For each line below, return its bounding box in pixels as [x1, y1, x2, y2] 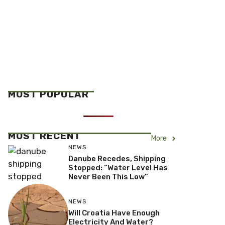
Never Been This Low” [68, 172, 148, 181]
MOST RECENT [8, 130, 81, 142]
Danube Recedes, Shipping [68, 154, 166, 163]
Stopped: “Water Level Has [68, 163, 168, 172]
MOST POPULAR [8, 88, 89, 100]
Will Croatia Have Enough [68, 208, 160, 218]
